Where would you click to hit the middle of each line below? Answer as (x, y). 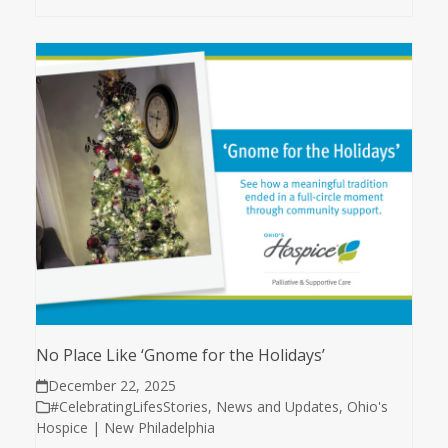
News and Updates (277, 407)
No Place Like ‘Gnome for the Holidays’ (182, 355)
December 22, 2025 (112, 386)
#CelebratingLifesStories (128, 407)
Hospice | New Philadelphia (125, 428)
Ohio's (367, 407)
